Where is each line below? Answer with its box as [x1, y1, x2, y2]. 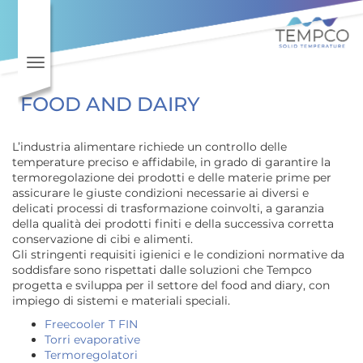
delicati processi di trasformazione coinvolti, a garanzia [12, 200, 324, 216]
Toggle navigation [35, 56, 139, 70]
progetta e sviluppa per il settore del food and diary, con [12, 277, 330, 293]
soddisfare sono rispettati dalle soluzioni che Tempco [12, 262, 312, 277]
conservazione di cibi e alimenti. [12, 231, 193, 246]
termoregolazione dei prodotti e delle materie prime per [12, 169, 331, 185]
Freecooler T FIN [45, 316, 138, 331]
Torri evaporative [45, 331, 140, 347]
